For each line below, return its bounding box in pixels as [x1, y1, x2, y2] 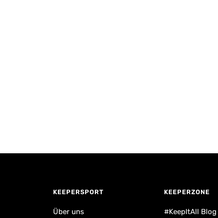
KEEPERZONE [164, 188, 210, 196]
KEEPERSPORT [53, 188, 104, 196]
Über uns [53, 207, 85, 216]
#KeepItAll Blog [164, 207, 217, 216]
